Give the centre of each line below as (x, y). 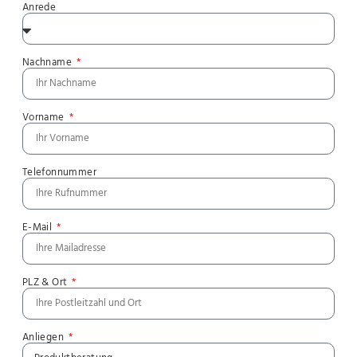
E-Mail (38, 228)
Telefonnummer (59, 173)
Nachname (48, 63)
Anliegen (44, 338)
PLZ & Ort (46, 283)
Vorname (44, 118)
